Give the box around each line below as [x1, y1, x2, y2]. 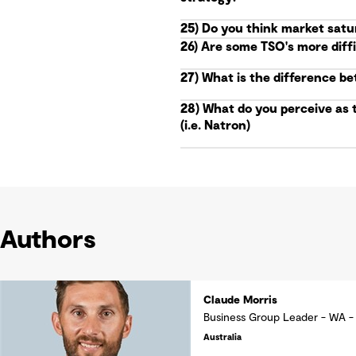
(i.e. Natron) [180, 119, 250, 133]
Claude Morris [203, 295, 277, 307]
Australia [203, 333, 242, 342]
